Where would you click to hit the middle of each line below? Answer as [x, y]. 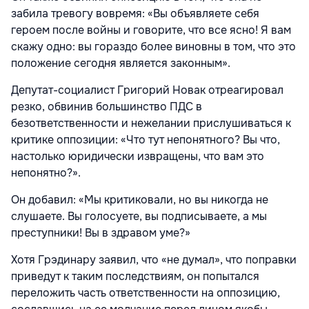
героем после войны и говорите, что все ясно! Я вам [151, 30]
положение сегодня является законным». [122, 63]
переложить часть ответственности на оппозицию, [146, 293]
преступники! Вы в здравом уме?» [102, 233]
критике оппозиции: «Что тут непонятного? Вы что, [146, 140]
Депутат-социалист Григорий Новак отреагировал [147, 90]
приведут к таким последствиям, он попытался [135, 277]
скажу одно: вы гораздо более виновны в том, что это [153, 47]
